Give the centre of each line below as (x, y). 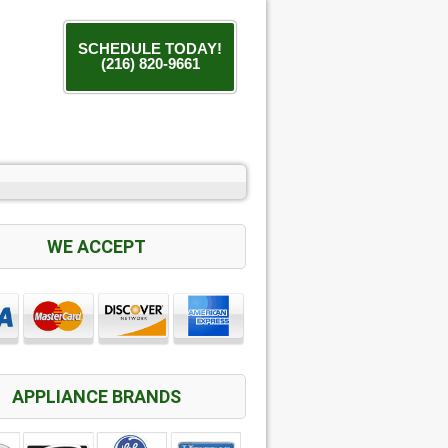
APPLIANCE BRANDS (96, 396)
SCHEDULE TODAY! (150, 48)
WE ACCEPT (96, 246)
